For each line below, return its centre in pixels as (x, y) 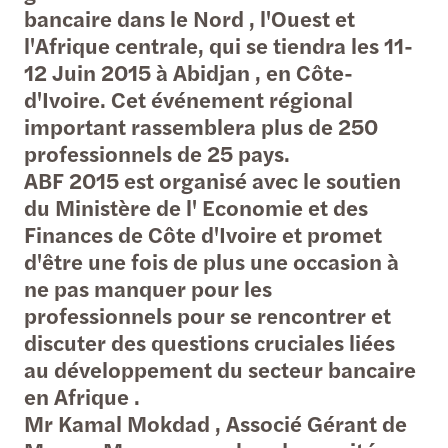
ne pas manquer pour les (148, 287)
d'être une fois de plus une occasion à (211, 260)
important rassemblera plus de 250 (201, 125)
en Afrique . (82, 395)
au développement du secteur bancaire (220, 368)
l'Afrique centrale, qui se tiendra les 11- (218, 44)
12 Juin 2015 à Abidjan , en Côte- (188, 71)
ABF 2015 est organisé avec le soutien (212, 179)
